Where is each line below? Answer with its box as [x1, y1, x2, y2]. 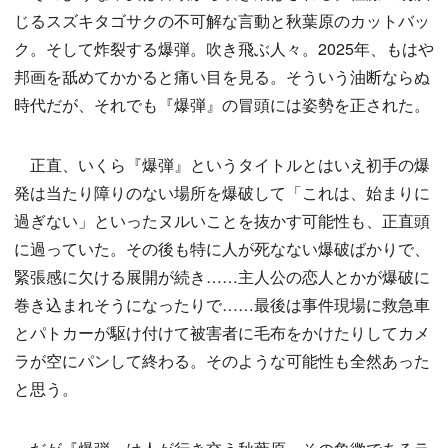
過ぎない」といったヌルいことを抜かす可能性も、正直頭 [14, 209, 430, 233]
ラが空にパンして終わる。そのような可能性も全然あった [14, 349, 430, 373]
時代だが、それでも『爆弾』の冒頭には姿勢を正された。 [14, 93, 430, 117]
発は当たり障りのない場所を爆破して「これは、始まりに [14, 181, 430, 205]
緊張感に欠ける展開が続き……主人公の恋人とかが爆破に [14, 265, 430, 289]
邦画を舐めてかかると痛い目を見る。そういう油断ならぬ [14, 65, 430, 89]
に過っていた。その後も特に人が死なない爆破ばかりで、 [14, 237, 430, 261]
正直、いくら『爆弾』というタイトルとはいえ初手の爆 [14, 153, 430, 177]
